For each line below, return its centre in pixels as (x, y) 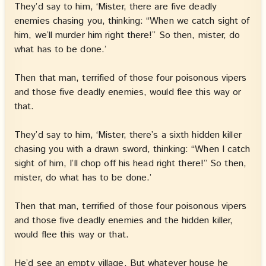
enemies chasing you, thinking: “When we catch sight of (132, 21)
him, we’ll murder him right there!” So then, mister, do (127, 35)
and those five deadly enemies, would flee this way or (128, 92)
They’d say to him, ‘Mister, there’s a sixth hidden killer (128, 135)
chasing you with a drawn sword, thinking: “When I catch (132, 149)
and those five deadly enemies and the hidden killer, (124, 220)
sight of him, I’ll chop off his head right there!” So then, (130, 163)
